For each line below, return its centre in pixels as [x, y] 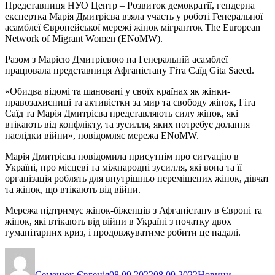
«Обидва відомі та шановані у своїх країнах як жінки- [118, 91]
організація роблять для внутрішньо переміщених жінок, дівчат [137, 178]
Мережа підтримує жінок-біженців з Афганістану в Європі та [134, 210]
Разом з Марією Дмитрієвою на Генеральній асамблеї [116, 59]
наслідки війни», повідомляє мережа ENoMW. [102, 135]
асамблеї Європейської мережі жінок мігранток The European [133, 27]
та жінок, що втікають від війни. [73, 189]
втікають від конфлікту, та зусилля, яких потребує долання [127, 124]
